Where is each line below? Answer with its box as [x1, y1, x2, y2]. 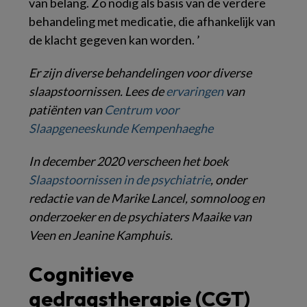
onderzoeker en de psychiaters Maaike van [29, 208, 251, 224]
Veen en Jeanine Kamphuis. [29, 227, 173, 243]
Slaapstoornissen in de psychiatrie [29, 171, 210, 187]
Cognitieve [29, 260, 134, 287]
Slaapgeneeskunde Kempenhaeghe [29, 120, 213, 136]
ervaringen [166, 83, 223, 99]
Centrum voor [104, 101, 179, 117]
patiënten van [29, 101, 104, 117]
